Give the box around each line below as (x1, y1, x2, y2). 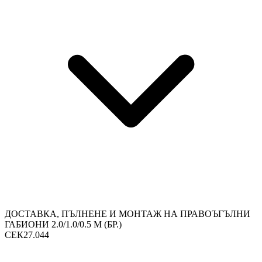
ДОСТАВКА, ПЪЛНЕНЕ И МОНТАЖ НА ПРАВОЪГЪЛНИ (5, 209, 250, 219)
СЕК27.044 (5, 230, 49, 240)
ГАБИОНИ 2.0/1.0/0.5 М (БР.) (5, 219, 122, 230)
